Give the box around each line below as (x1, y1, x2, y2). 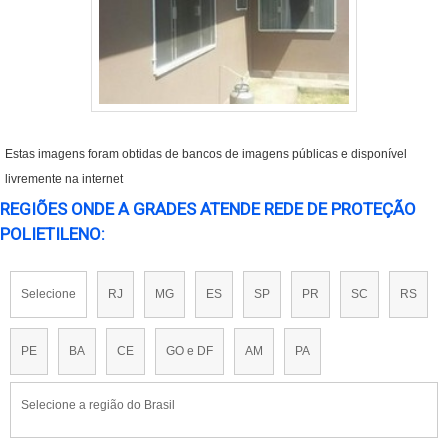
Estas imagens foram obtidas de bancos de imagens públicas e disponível (5, 147, 407, 162)
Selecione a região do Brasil (21, 398, 175, 413)
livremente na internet (5, 172, 123, 187)
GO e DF (166, 344, 213, 359)
